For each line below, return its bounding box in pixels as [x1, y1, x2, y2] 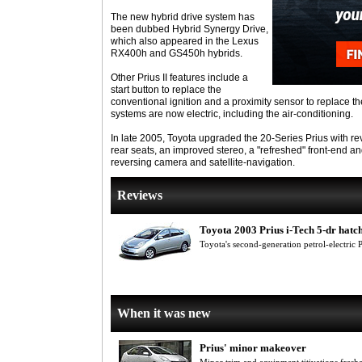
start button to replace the [111, 84, 221, 95]
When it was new [117, 306, 211, 320]
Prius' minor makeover [200, 342, 306, 354]
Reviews [117, 188, 162, 202]
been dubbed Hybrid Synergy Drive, [111, 23, 268, 35]
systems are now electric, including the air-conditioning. [111, 108, 353, 120]
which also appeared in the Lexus [111, 36, 259, 47]
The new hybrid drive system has [111, 11, 255, 23]
